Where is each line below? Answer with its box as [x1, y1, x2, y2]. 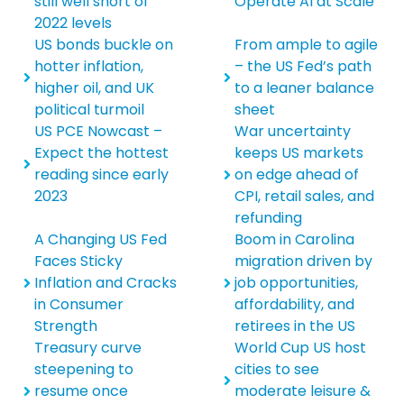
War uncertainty [234, 121, 351, 142]
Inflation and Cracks [34, 272, 178, 294]
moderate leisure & [234, 381, 371, 402]
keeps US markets [234, 142, 363, 164]
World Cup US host [234, 337, 366, 359]
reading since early [34, 164, 170, 186]
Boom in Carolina [234, 229, 354, 251]
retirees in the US [234, 316, 355, 337]
